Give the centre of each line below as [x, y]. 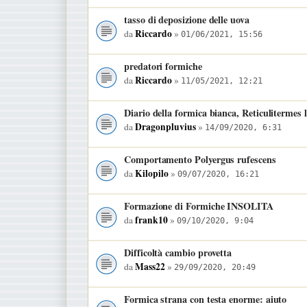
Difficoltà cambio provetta [178, 252]
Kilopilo [152, 173]
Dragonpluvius [165, 126]
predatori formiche [163, 66]
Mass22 [150, 266]
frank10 [151, 220]
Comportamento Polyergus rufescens [200, 159]
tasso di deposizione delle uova [187, 19]
